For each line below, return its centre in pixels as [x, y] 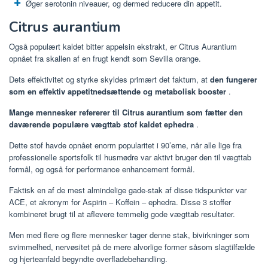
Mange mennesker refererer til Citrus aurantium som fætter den [126, 112]
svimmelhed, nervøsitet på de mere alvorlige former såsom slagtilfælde [132, 247]
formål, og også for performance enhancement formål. [102, 169]
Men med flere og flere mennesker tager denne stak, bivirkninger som [129, 235]
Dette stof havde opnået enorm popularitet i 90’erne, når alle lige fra [125, 145]
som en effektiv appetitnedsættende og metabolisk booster [118, 92]
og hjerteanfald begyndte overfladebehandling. [88, 259]
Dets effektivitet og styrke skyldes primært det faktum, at [109, 80]
